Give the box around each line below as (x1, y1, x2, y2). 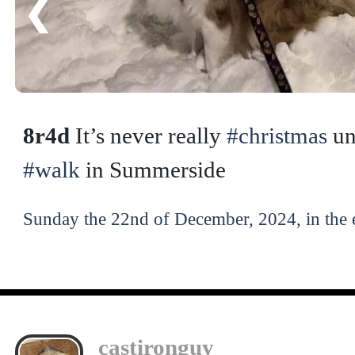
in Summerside (79, 157, 226, 183)
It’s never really (69, 123, 227, 149)
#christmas (226, 123, 327, 149)
